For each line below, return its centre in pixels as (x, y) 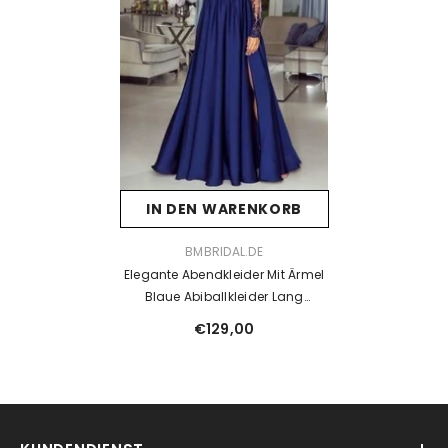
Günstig (224, 318)
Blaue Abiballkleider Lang (224, 296)
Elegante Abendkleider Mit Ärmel (224, 274)
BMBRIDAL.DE (224, 251)
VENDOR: (144, 250)
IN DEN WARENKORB (224, 208)
